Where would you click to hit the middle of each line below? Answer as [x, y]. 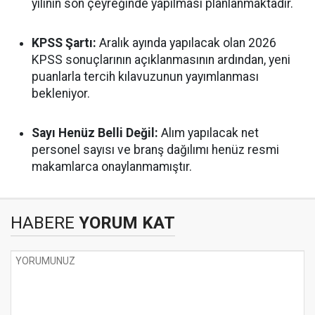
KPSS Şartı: [64, 43]
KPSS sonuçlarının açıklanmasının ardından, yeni [161, 60]
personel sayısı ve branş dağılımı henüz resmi [155, 150]
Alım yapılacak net [208, 133]
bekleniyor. [61, 94]
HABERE [43, 223]
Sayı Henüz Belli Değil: [95, 133]
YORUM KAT [125, 223]
